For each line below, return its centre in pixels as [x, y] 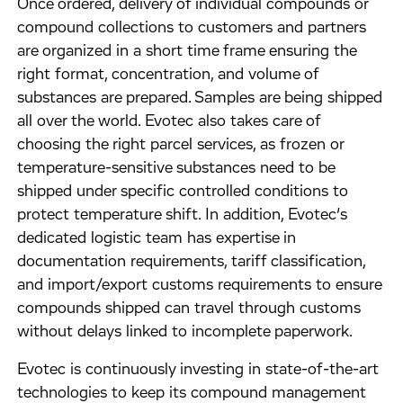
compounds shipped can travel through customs [189, 309]
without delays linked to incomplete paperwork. [185, 332]
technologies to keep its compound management [192, 393]
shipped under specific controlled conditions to [183, 192]
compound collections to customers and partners [192, 28]
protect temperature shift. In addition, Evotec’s [183, 215]
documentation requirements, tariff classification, [192, 262]
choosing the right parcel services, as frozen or [181, 145]
